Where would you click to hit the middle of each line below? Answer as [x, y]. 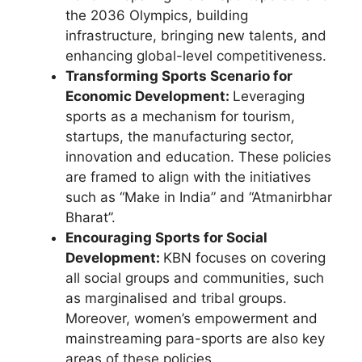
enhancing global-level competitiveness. [196, 55]
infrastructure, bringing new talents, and [196, 35]
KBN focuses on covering [244, 257]
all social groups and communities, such [195, 278]
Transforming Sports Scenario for [179, 76]
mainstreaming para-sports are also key [195, 338]
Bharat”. [90, 217]
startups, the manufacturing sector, [180, 136]
